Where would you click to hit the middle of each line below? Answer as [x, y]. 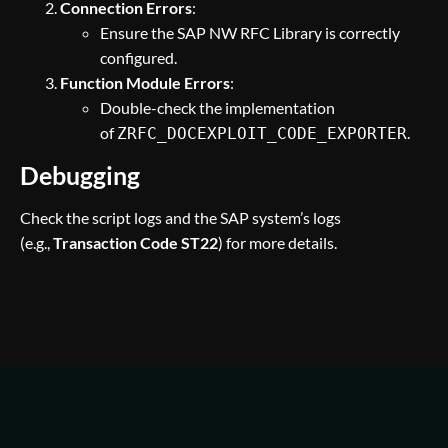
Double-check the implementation [217, 107]
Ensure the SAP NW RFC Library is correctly [250, 32]
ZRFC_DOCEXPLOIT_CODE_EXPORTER [262, 133]
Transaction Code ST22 [135, 242]
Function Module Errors [145, 82]
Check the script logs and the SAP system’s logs [180, 217]
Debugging [80, 175]
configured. [138, 57]
